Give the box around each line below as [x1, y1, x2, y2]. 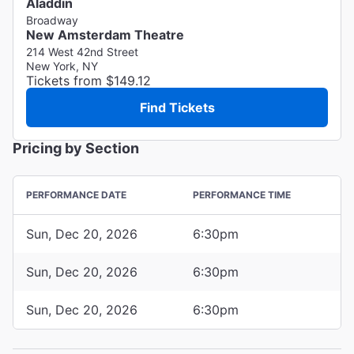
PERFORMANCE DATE [26, 188, 126, 201]
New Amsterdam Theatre [26, 26, 184, 43]
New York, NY [26, 58, 98, 73]
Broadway [26, 13, 78, 27]
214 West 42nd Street [26, 44, 138, 58]
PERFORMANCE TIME [193, 188, 291, 201]
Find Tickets [139, 99, 215, 115]
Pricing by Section [13, 139, 139, 156]
